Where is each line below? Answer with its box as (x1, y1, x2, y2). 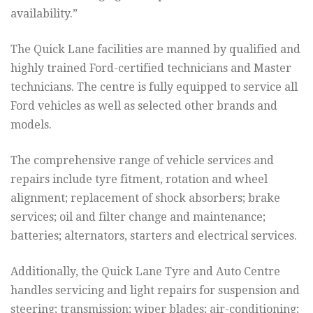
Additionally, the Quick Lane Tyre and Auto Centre (10, 265, 280, 279)
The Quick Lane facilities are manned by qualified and (10, 43, 300, 57)
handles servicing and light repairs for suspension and (10, 284, 300, 298)
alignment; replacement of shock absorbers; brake (10, 191, 280, 205)
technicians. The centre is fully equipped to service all (10, 80, 298, 94)
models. (10, 118, 52, 132)
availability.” (10, 7, 78, 21)
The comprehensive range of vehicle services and (10, 154, 274, 168)
